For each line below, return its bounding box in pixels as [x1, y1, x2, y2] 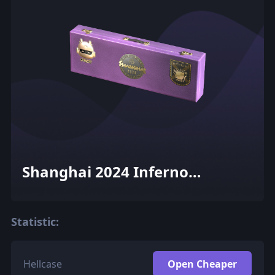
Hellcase [23, 257, 62, 271]
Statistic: [10, 214, 59, 229]
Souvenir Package [21, 180, 153, 201]
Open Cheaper [168, 257, 238, 271]
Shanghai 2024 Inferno [21, 161, 188, 182]
